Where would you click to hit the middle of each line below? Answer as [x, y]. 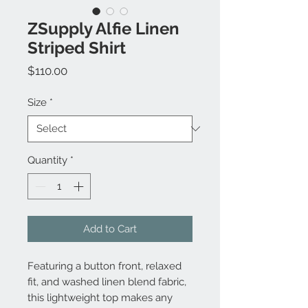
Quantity [47, 160]
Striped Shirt [77, 47]
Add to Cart [110, 229]
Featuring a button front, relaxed [104, 266]
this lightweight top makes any [100, 298]
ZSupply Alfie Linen [103, 28]
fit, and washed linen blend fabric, [107, 282]
